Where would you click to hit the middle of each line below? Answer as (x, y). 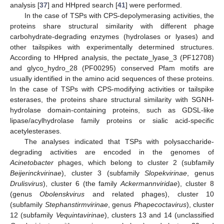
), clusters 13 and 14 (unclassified (159, 215)
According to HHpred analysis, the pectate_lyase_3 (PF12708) (112, 57)
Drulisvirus (26, 183)
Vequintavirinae (80, 215)
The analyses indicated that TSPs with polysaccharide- (119, 141)
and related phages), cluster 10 (149, 194)
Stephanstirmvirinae (76, 204)
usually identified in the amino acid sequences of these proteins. (112, 78)
